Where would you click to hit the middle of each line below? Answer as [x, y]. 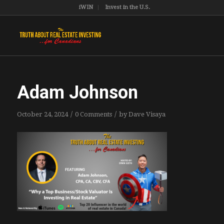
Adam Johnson [77, 92]
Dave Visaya [147, 114]
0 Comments [93, 114]
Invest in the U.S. [127, 7]
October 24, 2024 [42, 114]
